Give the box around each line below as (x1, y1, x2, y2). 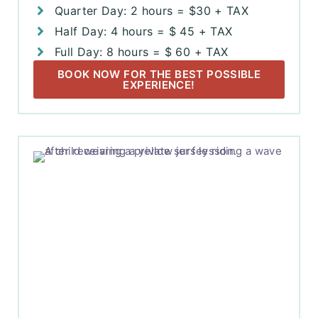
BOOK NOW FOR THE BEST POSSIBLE (57, 67, 261, 81)
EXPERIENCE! (123, 78, 195, 92)
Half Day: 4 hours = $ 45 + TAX (55, 24, 233, 38)
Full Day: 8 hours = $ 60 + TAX (55, 45, 229, 59)
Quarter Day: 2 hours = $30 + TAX (55, 4, 249, 18)
